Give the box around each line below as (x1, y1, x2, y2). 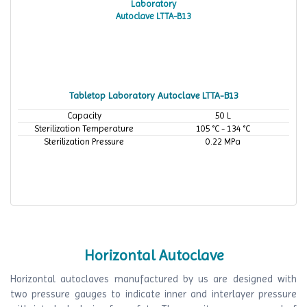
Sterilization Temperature (34, 123, 134, 134)
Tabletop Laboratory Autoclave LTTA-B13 (69, 90, 238, 101)
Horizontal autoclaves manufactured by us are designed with (10, 273, 297, 285)
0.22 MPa (206, 136, 241, 147)
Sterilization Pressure (44, 136, 124, 147)
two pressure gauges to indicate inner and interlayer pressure (10, 288, 297, 300)
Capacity (66, 110, 101, 121)
